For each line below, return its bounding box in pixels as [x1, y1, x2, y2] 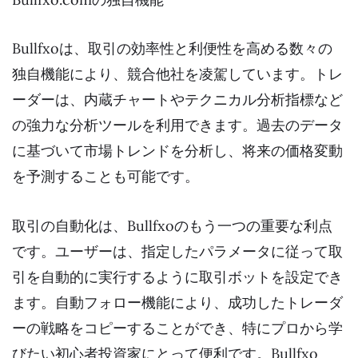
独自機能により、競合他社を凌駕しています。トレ [12, 65, 343, 84]
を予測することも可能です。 [12, 167, 199, 186]
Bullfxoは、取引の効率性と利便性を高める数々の [12, 39, 332, 58]
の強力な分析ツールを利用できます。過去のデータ [12, 116, 343, 135]
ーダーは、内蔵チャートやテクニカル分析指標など [12, 90, 343, 109]
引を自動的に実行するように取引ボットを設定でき [12, 268, 343, 287]
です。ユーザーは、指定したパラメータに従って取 [12, 242, 343, 261]
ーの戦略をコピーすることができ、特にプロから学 [12, 319, 343, 338]
